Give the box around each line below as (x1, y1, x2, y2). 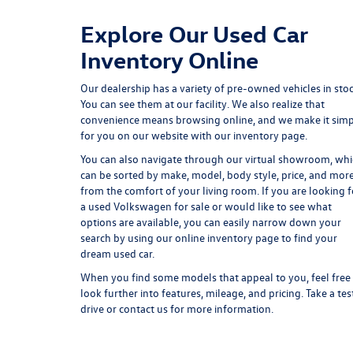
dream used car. (80, 246, 154, 262)
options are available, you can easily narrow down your (80, 214, 341, 230)
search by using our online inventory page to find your (80, 230, 337, 246)
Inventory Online (80, 45, 258, 75)
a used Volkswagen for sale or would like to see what (80, 199, 332, 214)
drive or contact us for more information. (80, 301, 273, 317)
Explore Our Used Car (80, 19, 307, 49)
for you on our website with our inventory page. (80, 128, 307, 143)
